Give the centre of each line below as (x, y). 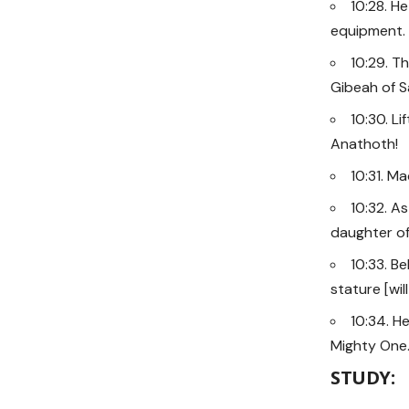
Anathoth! (364, 144)
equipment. (368, 31)
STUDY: (362, 378)
